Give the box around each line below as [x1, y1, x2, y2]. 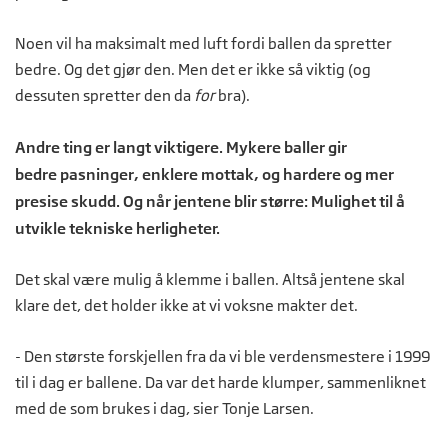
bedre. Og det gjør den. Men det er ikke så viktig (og [15, 59, 371, 79]
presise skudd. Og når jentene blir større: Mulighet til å [15, 191, 405, 210]
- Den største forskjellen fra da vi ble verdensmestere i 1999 [15, 346, 430, 366]
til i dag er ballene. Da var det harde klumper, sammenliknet [15, 372, 426, 392]
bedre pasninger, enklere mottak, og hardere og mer [15, 164, 394, 183]
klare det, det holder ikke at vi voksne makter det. [15, 295, 358, 315]
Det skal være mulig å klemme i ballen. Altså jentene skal [15, 269, 405, 289]
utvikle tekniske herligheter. [15, 218, 220, 237]
